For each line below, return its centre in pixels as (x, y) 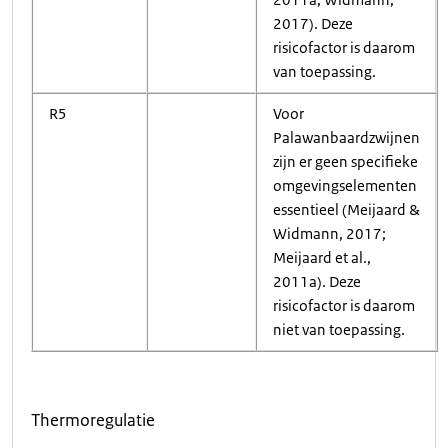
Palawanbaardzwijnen (346, 137)
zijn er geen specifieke (345, 161)
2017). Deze (313, 23)
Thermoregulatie (93, 420)
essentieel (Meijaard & (346, 209)
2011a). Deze (317, 281)
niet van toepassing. (339, 329)
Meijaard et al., (322, 257)
